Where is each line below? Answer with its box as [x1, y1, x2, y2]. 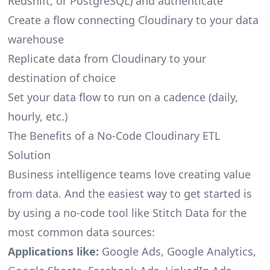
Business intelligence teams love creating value [7, 166, 251, 181]
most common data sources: [7, 224, 155, 239]
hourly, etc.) [7, 108, 67, 124]
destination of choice [7, 70, 116, 85]
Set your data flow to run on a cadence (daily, [7, 89, 238, 104]
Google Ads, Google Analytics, [98, 243, 256, 259]
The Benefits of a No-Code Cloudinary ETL [7, 128, 220, 143]
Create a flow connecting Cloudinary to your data [7, 12, 259, 27]
